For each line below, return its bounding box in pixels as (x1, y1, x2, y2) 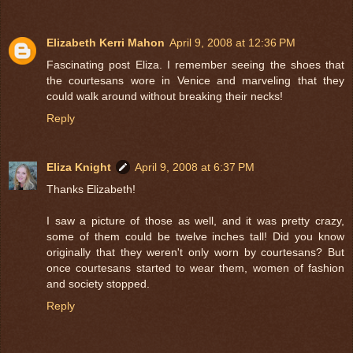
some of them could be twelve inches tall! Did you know (46, 229, 344, 243)
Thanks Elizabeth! (46, 182, 136, 195)
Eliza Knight (46, 160, 111, 173)
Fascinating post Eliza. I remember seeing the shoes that (46, 58, 344, 71)
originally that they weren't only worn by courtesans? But (46, 245, 344, 258)
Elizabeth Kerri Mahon (46, 35, 165, 49)
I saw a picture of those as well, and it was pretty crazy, (46, 214, 344, 227)
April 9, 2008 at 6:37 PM (135, 160, 255, 173)
